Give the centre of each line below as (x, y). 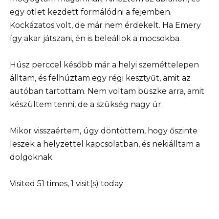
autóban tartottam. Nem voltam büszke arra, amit (107, 91)
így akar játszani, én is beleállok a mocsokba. (95, 38)
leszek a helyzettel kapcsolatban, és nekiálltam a (105, 144)
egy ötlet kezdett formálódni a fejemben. (91, 12)
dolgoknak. (32, 157)
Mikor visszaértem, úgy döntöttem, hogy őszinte (104, 131)
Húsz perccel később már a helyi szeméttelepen (104, 65)
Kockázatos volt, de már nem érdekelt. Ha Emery (105, 25)
